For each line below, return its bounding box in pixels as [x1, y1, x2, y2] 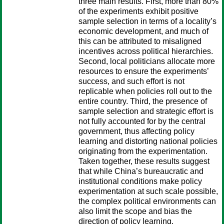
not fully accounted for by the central [78, 117, 205, 125]
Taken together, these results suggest [78, 157, 209, 165]
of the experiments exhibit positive [78, 7, 198, 15]
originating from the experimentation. [78, 147, 207, 155]
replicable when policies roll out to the [78, 87, 212, 95]
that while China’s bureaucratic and [78, 167, 203, 175]
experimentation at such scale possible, [78, 187, 218, 195]
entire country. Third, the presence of [78, 97, 207, 105]
